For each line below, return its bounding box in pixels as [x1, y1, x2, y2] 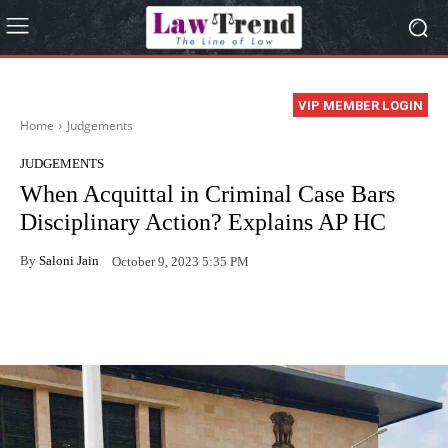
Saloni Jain [39, 252, 99, 268]
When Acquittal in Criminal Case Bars [20, 181, 395, 208]
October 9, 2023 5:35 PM [112, 253, 249, 269]
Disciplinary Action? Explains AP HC [20, 209, 386, 236]
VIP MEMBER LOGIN [298, 98, 423, 114]
